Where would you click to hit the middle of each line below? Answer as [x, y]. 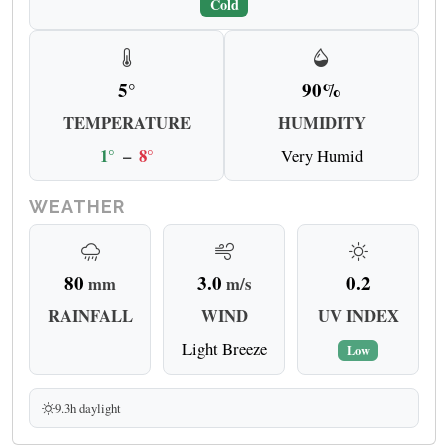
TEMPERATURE [126, 122]
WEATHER [77, 206]
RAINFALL [90, 316]
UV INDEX [358, 316]
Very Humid [321, 155]
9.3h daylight [88, 408]
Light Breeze [224, 349]
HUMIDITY [321, 122]
